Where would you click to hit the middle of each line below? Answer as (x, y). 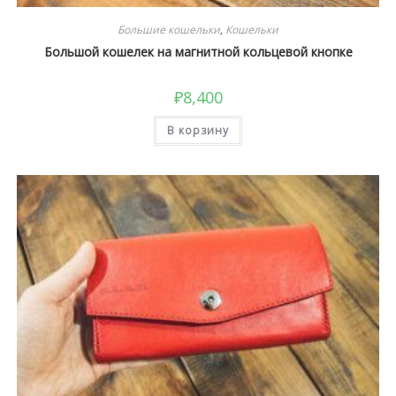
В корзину (198, 131)
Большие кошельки (169, 30)
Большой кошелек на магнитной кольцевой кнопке (198, 52)
